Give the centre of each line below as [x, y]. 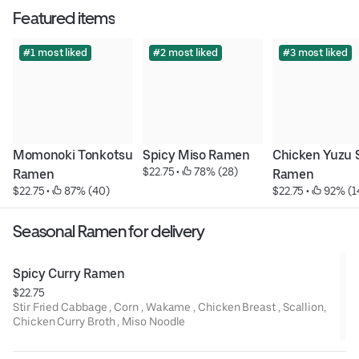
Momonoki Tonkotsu [73, 155]
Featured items [64, 18]
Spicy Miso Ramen [196, 155]
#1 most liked [55, 52]
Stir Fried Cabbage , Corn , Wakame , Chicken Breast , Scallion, [169, 307]
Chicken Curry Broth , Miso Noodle [99, 321]
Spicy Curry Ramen [69, 273]
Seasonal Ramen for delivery [109, 231]
